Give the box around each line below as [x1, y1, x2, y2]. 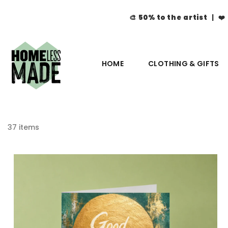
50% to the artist [138, 13, 208, 22]
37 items [8, 122, 39, 132]
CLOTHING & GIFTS [148, 58, 219, 69]
